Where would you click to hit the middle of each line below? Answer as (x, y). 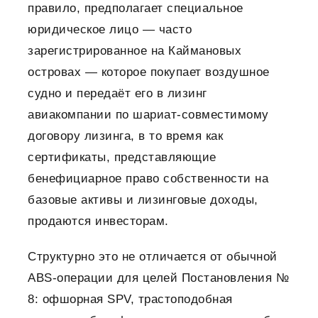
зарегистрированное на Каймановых (135, 51)
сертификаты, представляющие (122, 158)
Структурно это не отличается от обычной (153, 257)
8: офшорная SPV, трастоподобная (130, 300)
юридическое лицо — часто (110, 30)
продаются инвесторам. (98, 221)
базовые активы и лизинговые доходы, (143, 200)
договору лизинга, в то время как (125, 136)
